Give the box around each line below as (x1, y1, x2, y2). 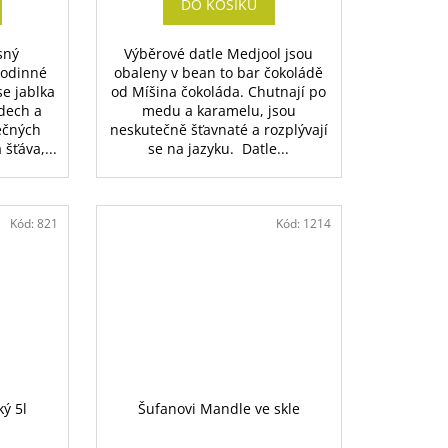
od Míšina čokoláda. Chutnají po (111, 82, 327, 102)
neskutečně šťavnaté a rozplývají (109, 120, 328, 140)
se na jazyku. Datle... (148, 139, 290, 159)
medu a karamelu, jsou (141, 101, 296, 121)
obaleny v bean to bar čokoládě (114, 63, 324, 83)
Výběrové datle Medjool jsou (124, 44, 314, 64)
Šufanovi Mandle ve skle (137, 399, 300, 419)
